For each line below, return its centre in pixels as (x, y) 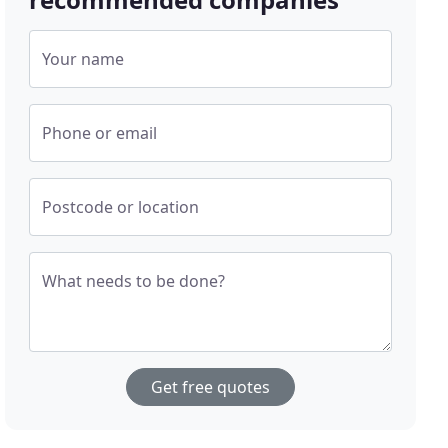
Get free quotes (211, 387)
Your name (83, 59)
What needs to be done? (134, 281)
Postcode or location (121, 207)
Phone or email (100, 133)
